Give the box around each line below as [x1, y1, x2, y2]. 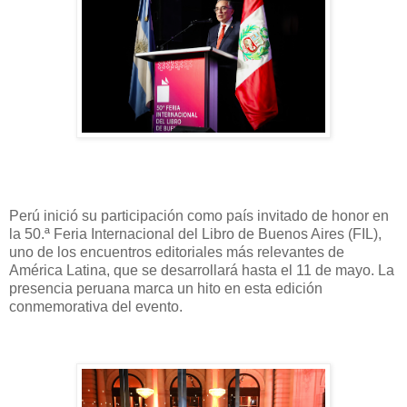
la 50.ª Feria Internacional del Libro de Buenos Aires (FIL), [9, 226, 382, 243]
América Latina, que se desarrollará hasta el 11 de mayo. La [9, 263, 394, 279]
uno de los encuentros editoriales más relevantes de [9, 244, 344, 261]
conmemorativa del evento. [9, 299, 183, 315]
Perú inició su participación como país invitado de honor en [9, 208, 389, 224]
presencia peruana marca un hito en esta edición [9, 281, 323, 297]
